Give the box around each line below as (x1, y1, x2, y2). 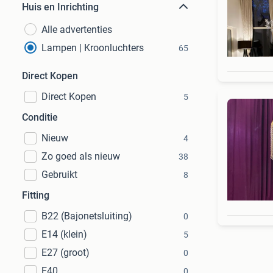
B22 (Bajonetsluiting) (41, 210, 132, 222)
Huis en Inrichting (22, 1, 99, 13)
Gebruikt (41, 169, 77, 180)
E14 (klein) (41, 229, 87, 240)
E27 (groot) (41, 247, 90, 258)
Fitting (22, 190, 49, 201)
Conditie (22, 112, 58, 123)
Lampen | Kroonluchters (41, 42, 144, 54)
